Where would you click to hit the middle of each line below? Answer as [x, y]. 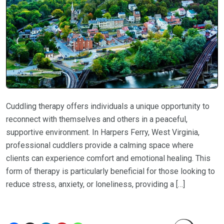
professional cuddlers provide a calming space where [100, 145]
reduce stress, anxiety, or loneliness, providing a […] [95, 184]
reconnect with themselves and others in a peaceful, [97, 119]
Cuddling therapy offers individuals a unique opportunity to [108, 106]
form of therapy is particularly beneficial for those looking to [110, 171]
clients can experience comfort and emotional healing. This [108, 158]
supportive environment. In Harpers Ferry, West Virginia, [103, 132]
